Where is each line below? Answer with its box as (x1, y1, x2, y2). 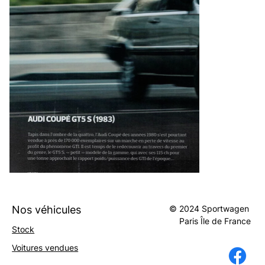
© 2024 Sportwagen (169, 203, 250, 214)
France (224, 216, 251, 227)
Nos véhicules (12, 203, 82, 216)
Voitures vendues (12, 243, 79, 253)
